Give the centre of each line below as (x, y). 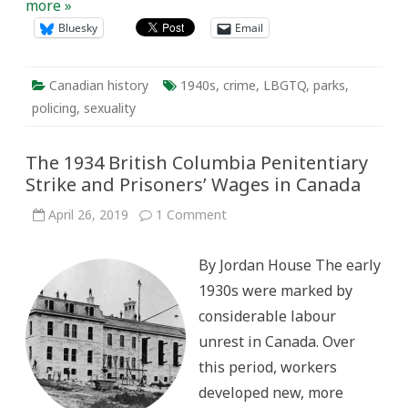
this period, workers (268, 367)
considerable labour (267, 316)
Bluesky (78, 28)
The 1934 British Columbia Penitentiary (197, 163)
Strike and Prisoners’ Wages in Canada (202, 184)
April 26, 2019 (88, 214)
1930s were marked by (275, 291)
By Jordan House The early (290, 265)
